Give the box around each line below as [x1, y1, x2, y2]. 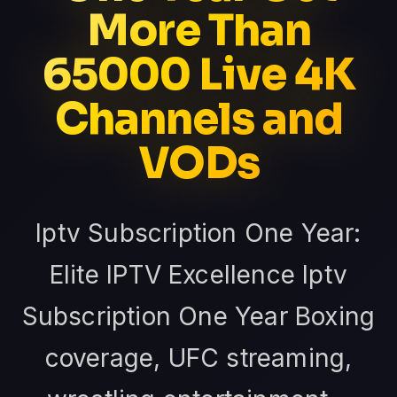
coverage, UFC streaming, [44, 343, 353, 374]
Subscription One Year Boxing [21, 301, 376, 332]
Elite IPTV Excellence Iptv [49, 260, 348, 291]
